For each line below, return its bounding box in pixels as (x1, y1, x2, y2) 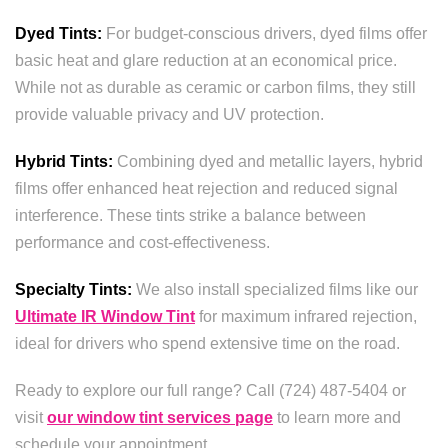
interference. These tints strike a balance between (15, 207, 366, 224)
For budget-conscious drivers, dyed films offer (102, 25, 427, 42)
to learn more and (273, 409, 401, 426)
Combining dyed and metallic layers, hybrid (113, 153, 423, 170)
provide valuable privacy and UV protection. (15, 106, 324, 123)
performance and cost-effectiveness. (15, 234, 270, 251)
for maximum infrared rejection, (195, 308, 417, 325)
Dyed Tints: (15, 25, 102, 42)
